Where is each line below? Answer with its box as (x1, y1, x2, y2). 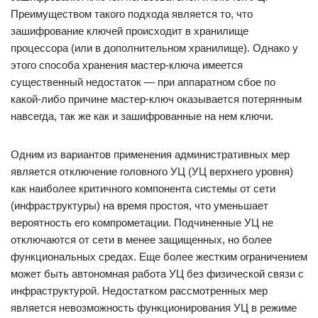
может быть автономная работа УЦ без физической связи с (11, 268, 304, 280)
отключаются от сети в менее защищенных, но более (11, 234, 272, 246)
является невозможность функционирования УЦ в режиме (11, 302, 297, 314)
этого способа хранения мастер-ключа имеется (11, 59, 243, 71)
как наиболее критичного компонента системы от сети (11, 182, 275, 194)
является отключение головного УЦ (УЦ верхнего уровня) (11, 165, 293, 177)
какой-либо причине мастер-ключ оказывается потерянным (11, 93, 302, 105)
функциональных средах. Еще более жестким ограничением (11, 251, 307, 263)
